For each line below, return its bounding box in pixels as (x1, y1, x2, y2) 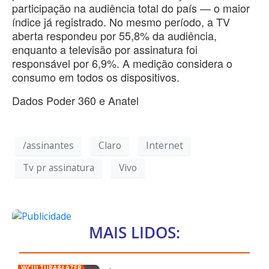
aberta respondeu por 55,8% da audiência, (12, 27, 217, 43)
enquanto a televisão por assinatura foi (12, 41, 198, 57)
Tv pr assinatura (23, 161, 94, 175)
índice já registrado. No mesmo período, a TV (12, 13, 230, 29)
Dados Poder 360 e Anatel (12, 92, 139, 108)
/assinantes (23, 139, 74, 153)
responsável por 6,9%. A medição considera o (12, 55, 232, 71)
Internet (146, 139, 183, 153)
